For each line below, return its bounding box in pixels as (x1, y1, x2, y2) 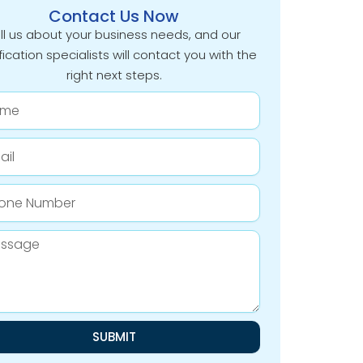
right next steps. (66, 66, 162, 84)
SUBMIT (92, 328, 136, 346)
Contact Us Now (49, 5, 180, 28)
